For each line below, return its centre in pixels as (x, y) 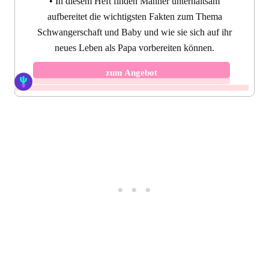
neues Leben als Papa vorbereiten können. (134, 47)
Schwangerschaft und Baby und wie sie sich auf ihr (134, 32)
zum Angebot (131, 72)
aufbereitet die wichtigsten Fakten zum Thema (134, 16)
